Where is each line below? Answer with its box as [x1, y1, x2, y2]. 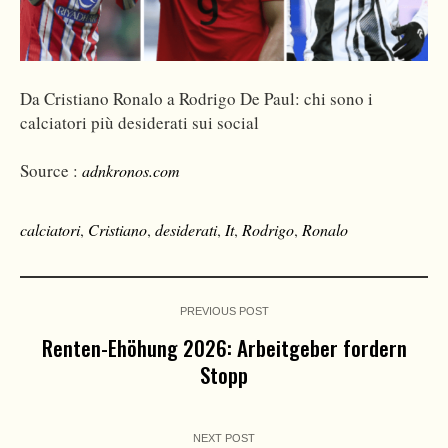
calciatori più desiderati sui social [20, 111, 259, 135]
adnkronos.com [82, 160, 180, 182]
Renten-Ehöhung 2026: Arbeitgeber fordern [41, 332, 407, 364]
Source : [20, 159, 82, 183]
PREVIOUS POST [179, 305, 269, 318]
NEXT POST [193, 432, 255, 445]
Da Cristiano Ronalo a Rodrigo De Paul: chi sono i [20, 87, 373, 111]
